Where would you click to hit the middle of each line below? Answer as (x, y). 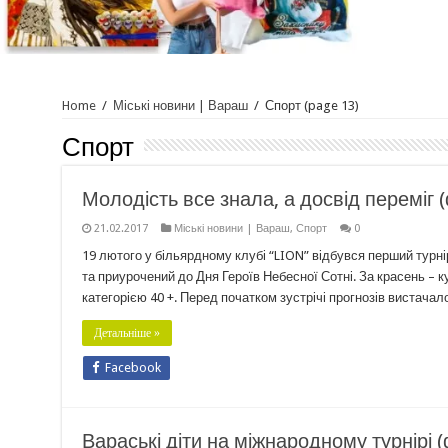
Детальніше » (127, 332)
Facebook (133, 367)
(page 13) (330, 105)
